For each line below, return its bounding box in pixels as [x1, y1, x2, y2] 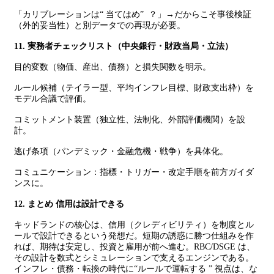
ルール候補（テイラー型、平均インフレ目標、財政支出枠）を [14, 83, 254, 92]
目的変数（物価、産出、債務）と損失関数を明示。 [14, 62, 211, 72]
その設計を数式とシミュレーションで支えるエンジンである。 [14, 253, 254, 262]
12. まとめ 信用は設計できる [14, 199, 124, 209]
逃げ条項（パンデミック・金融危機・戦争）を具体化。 [14, 147, 228, 156]
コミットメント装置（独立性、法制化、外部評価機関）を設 [14, 115, 245, 124]
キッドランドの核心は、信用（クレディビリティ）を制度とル [14, 220, 254, 229]
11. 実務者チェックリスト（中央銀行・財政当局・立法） [14, 42, 233, 51]
